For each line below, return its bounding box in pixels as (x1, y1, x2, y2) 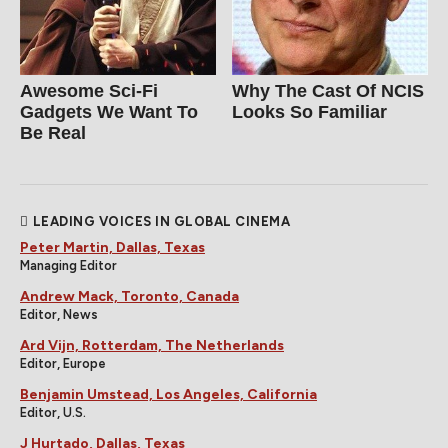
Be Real (20, 122, 86, 143)
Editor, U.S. (20, 404, 86, 420)
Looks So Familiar (232, 101, 388, 122)
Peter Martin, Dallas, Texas (20, 238, 205, 256)
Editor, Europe (20, 355, 106, 371)
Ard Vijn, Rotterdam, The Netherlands (20, 336, 284, 354)
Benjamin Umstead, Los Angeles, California (20, 385, 317, 403)
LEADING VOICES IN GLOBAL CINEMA (32, 213, 290, 229)
